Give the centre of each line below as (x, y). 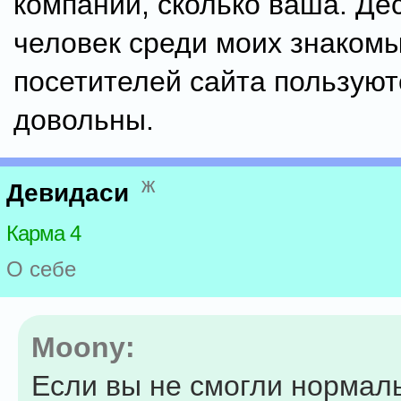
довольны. (84, 120)
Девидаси (68, 193)
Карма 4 (43, 234)
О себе (41, 269)
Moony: (83, 347)
